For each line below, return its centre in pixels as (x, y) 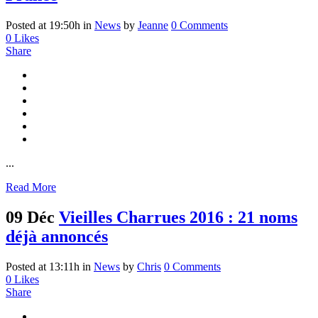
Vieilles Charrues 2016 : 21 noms (178, 218)
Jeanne (153, 26)
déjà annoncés (57, 237)
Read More (31, 187)
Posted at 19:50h (43, 26)
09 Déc (30, 218)
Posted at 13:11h (43, 267)
